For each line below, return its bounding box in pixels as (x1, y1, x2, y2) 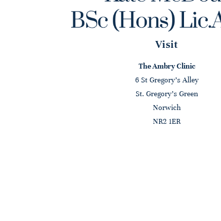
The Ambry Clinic (138, 62, 195, 71)
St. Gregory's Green (136, 89, 198, 99)
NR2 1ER (153, 117, 181, 126)
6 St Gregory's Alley (135, 75, 199, 85)
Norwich (153, 103, 181, 112)
